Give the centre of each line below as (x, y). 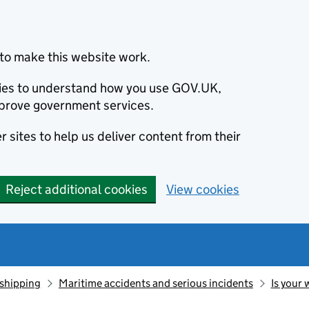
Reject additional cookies (77, 189)
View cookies (203, 189)
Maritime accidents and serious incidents (156, 283)
